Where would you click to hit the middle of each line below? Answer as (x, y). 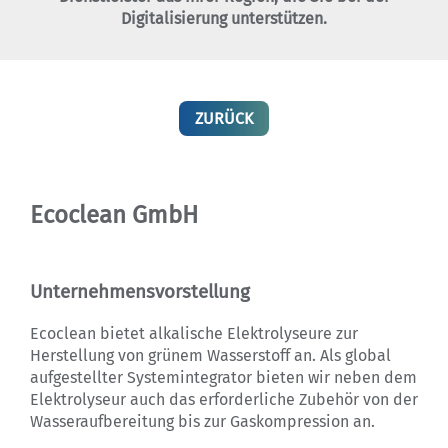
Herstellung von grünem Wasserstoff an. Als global (210, 356)
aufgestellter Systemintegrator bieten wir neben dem (223, 378)
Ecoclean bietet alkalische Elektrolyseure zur (194, 334)
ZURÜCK (224, 118)
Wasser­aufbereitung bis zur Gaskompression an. (202, 422)
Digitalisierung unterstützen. (224, 18)
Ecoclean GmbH (114, 214)
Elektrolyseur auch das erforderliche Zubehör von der (224, 400)
